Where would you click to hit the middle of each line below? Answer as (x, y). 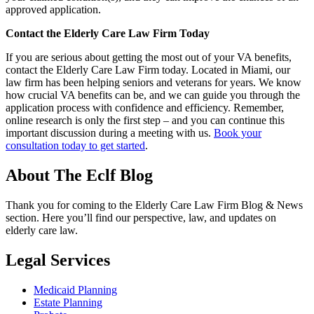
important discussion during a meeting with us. (110, 133)
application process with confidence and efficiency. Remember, (145, 108)
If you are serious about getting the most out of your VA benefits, (149, 57)
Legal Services (58, 260)
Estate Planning (68, 302)
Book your (238, 133)
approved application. (53, 10)
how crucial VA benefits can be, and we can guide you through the (153, 95)
